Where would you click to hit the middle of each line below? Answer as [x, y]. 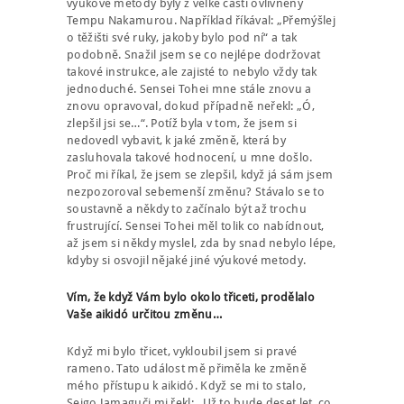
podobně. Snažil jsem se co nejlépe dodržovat [194, 55]
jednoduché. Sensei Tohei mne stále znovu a [189, 89]
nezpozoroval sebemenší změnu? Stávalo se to [196, 192]
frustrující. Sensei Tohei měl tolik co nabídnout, [196, 226]
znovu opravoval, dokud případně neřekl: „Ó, [191, 106]
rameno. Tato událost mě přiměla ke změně [187, 369]
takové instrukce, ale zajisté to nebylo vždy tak [192, 72]
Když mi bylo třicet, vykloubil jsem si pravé [182, 352]
